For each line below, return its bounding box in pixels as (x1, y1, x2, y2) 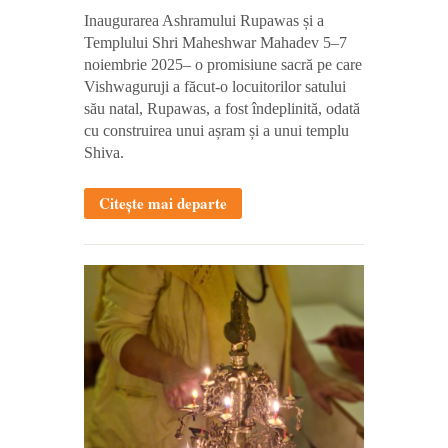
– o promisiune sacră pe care (183, 55, 362, 73)
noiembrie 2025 (84, 55, 183, 73)
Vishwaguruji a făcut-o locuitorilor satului (84, 77, 346, 95)
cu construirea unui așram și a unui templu (84, 121, 349, 139)
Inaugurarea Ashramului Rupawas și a (84, 11, 324, 29)
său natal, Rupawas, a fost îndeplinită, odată (84, 99, 360, 117)
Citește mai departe (99, 191, 227, 214)
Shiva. (84, 143, 124, 161)
